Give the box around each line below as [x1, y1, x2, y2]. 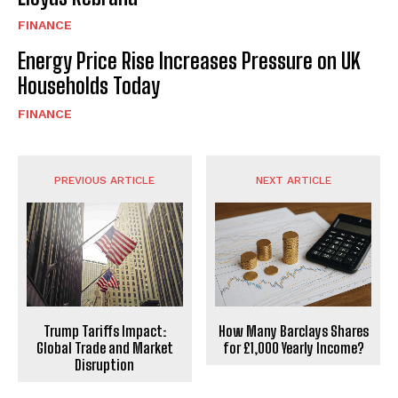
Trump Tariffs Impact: [43, 322, 166, 339]
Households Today [18, 72, 160, 99]
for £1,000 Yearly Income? [222, 338, 364, 356]
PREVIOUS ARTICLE [54, 173, 155, 187]
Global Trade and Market [36, 338, 173, 356]
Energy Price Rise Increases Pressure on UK [18, 47, 361, 74]
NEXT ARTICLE [255, 173, 331, 187]
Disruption [75, 355, 135, 373]
